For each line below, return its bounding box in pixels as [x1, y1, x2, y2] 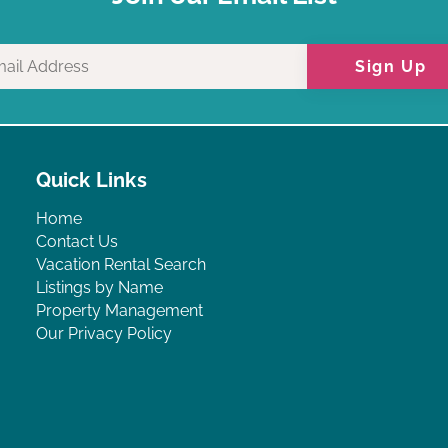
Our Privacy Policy [35, 324, 172, 344]
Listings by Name [35, 278, 163, 298]
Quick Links [35, 168, 147, 193]
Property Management [35, 301, 203, 321]
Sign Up [355, 56, 427, 76]
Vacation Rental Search [35, 255, 206, 275]
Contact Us [35, 232, 118, 252]
